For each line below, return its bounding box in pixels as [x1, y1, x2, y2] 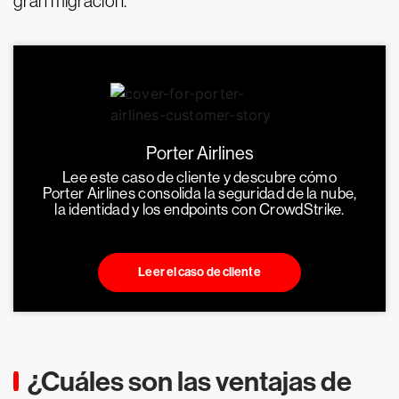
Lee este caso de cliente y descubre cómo [62, 168, 337, 186]
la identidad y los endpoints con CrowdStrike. [54, 200, 345, 218]
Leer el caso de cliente [138, 265, 261, 280]
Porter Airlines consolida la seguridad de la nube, [42, 184, 357, 202]
